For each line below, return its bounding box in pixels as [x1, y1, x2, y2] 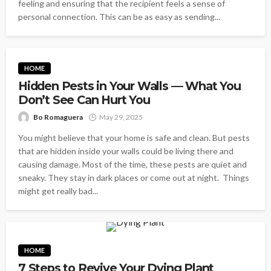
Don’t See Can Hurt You [18, 92, 150, 107]
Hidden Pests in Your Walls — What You [18, 78, 241, 93]
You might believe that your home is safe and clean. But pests [18, 132, 250, 143]
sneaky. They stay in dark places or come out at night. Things [18, 172, 249, 183]
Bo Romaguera [33, 112, 83, 122]
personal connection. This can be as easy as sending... [18, 11, 220, 22]
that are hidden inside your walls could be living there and [18, 145, 233, 156]
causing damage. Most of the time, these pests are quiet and [18, 158, 247, 169]
